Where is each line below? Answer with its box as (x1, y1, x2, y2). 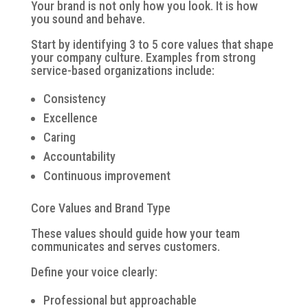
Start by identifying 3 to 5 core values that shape (30, 36, 274, 52)
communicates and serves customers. (30, 239, 220, 254)
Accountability (43, 148, 115, 164)
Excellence (43, 110, 98, 125)
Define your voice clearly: (30, 264, 157, 279)
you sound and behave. (30, 11, 145, 26)
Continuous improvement (43, 168, 170, 183)
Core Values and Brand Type (30, 200, 170, 215)
